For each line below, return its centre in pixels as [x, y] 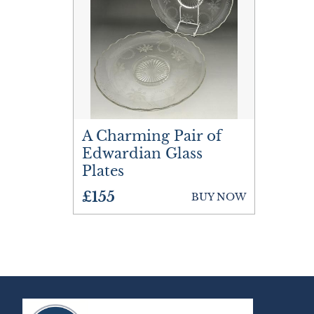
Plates [103, 171]
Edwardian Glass [142, 153]
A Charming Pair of [152, 136]
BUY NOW [219, 197]
